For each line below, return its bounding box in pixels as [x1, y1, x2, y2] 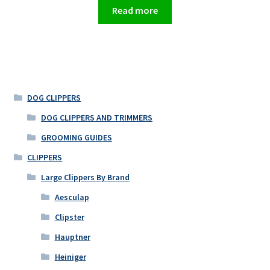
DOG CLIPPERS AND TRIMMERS [40, 112, 152, 124]
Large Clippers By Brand [40, 172, 130, 183]
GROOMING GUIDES [40, 132, 112, 143]
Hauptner [54, 231, 90, 243]
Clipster [54, 212, 84, 223]
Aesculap [54, 192, 89, 203]
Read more [112, 4, 158, 16]
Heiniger [54, 251, 86, 263]
